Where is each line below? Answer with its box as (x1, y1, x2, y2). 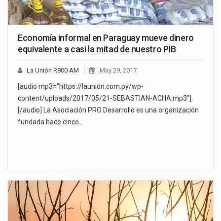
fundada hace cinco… (18, 118, 83, 126)
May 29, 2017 (100, 67, 137, 74)
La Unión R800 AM (27, 67, 79, 74)
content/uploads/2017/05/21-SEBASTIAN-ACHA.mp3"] (18, 94, 191, 103)
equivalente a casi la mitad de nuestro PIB (18, 44, 176, 55)
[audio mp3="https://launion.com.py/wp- (18, 82, 144, 91)
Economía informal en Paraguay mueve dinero (18, 33, 194, 43)
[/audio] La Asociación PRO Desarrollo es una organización (18, 106, 199, 114)
